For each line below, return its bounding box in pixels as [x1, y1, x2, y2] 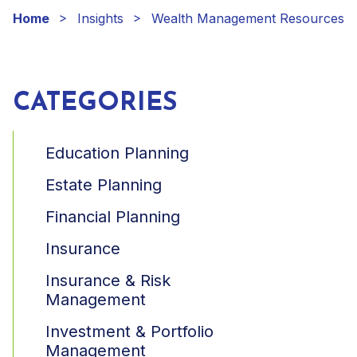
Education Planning [45, 143, 189, 163]
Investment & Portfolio [45, 322, 214, 342]
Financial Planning [45, 207, 180, 227]
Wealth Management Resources [151, 10, 344, 27]
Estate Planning [45, 175, 162, 195]
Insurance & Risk [45, 271, 171, 291]
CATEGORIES [13, 91, 178, 117]
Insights [77, 10, 124, 27]
